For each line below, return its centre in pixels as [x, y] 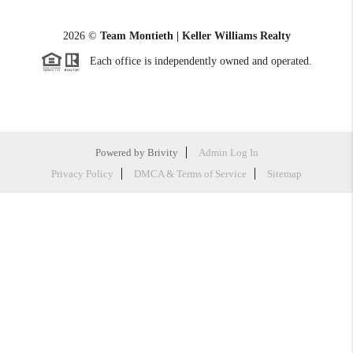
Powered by [121, 152]
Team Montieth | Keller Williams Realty [195, 36]
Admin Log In [228, 152]
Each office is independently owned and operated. [196, 61]
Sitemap [284, 173]
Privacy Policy [82, 173]
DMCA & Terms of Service [190, 173]
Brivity [162, 152]
